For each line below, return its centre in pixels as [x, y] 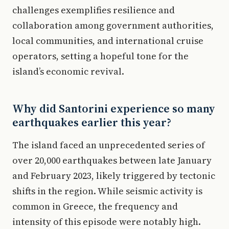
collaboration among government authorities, [113, 25]
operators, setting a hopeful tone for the [100, 56]
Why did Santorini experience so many [114, 108]
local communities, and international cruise [108, 40]
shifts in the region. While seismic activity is [107, 191]
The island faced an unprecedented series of [109, 145]
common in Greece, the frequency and [95, 206]
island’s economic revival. [68, 71]
